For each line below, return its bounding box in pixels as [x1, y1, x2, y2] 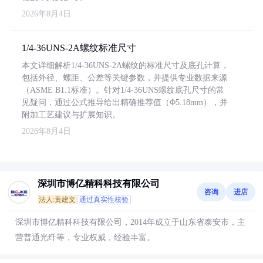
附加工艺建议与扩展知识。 [22, 110, 120, 119]
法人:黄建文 [39, 195, 76, 204]
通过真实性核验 [79, 195, 129, 204]
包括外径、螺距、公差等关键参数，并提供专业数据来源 [22, 73, 227, 82]
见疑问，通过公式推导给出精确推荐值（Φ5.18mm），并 [22, 98, 228, 107]
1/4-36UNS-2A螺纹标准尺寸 [22, 43, 136, 53]
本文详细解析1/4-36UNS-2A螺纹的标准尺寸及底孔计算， [22, 61, 229, 70]
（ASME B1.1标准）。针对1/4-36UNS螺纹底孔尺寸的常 [22, 86, 224, 95]
